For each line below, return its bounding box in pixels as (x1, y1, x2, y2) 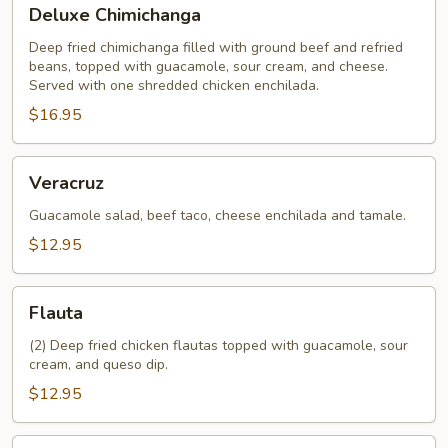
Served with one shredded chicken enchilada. (29, 76, 319, 95)
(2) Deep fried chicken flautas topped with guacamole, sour (29, 336, 408, 355)
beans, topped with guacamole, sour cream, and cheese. (29, 57, 388, 76)
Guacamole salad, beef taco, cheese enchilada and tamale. (29, 206, 406, 225)
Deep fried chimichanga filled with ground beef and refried (29, 38, 403, 57)
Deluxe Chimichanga (29, 3, 201, 27)
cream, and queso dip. (29, 355, 168, 374)
